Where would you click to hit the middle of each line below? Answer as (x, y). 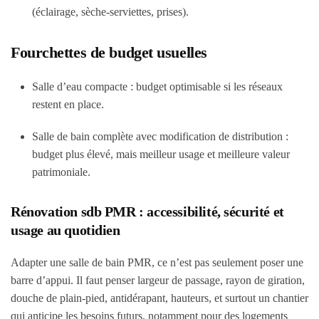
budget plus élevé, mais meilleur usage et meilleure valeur (161, 154)
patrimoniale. (61, 172)
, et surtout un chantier (258, 298)
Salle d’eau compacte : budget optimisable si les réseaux (157, 87)
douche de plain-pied (58, 298)
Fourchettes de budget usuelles (109, 52)
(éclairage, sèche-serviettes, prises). (110, 12)
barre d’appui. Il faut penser (74, 280)
